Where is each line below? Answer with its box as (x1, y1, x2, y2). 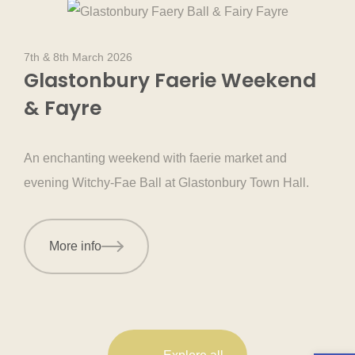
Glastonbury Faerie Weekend (24, 67, 316, 95)
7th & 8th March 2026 (24, 51, 132, 64)
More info (49, 239, 101, 254)
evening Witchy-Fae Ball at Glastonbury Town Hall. (24, 176, 309, 190)
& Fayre (24, 94, 101, 123)
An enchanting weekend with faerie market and (24, 151, 287, 166)
